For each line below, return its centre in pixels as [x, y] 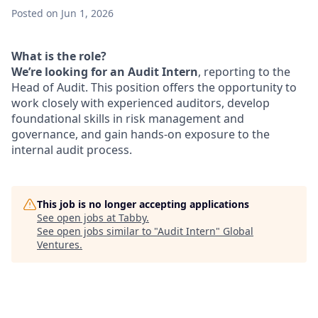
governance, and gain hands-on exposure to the [141, 134]
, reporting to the [244, 72]
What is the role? [59, 56]
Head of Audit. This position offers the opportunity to [154, 87]
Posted [27, 13]
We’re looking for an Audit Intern [105, 72]
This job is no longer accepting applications [143, 204]
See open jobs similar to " [97, 231]
